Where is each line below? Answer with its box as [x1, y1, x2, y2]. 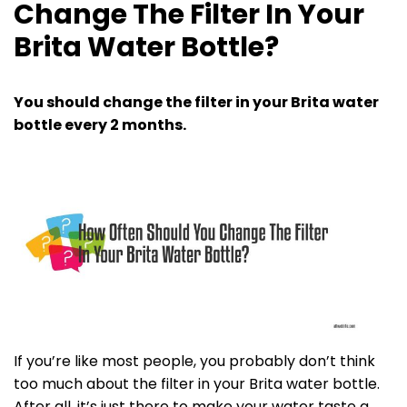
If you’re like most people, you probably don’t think [14, 351, 375, 372]
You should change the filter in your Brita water [14, 92, 379, 113]
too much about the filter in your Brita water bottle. [14, 373, 380, 395]
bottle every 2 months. [14, 114, 186, 135]
